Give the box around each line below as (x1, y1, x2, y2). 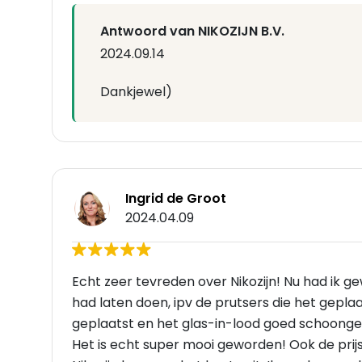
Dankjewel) (100, 82, 172, 102)
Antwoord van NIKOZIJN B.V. (100, 22, 284, 41)
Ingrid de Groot (125, 189, 226, 208)
